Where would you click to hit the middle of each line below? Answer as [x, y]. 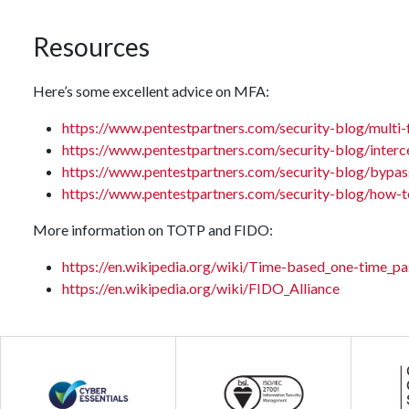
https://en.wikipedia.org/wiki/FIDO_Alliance [201, 288]
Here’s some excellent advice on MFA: [151, 91]
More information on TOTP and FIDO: [153, 230]
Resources [91, 47]
